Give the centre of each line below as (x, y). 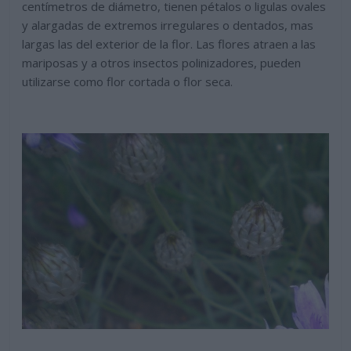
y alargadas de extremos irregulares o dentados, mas (168, 25)
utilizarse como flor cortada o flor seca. (128, 81)
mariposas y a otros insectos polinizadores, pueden (162, 62)
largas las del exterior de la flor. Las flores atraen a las (169, 43)
